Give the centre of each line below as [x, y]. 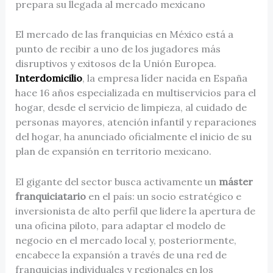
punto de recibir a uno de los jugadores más [118, 49]
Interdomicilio [48, 78]
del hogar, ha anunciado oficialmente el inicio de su [133, 137]
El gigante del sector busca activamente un [117, 181]
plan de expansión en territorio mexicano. [113, 151]
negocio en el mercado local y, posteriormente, [126, 240]
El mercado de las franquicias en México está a [124, 34]
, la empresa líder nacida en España [165, 78]
